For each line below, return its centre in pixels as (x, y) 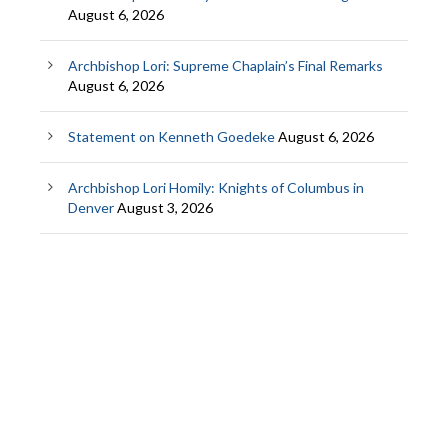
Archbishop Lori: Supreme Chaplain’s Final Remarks (225, 66)
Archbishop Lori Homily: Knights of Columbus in (216, 188)
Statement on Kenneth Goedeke (171, 137)
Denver (91, 208)
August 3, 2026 (165, 208)
